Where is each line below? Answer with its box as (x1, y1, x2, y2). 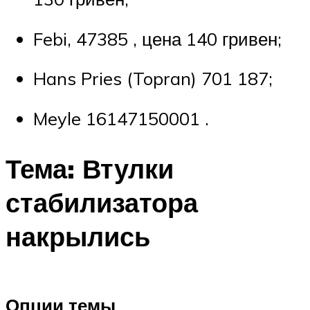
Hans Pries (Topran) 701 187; (33, 67, 273, 90)
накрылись (6, 219, 150, 253)
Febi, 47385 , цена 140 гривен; (33, 27, 282, 50)
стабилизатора (6, 185, 198, 219)
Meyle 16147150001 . (33, 107, 209, 129)
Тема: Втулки (6, 151, 174, 185)
